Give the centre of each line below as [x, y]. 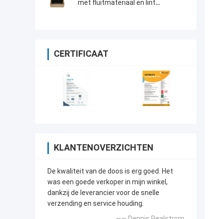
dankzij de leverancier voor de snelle [103, 193]
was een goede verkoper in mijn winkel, [108, 182]
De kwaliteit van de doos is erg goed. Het [110, 171]
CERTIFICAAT [81, 54]
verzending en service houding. [96, 204]
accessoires [97, 12]
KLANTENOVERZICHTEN [104, 148]
